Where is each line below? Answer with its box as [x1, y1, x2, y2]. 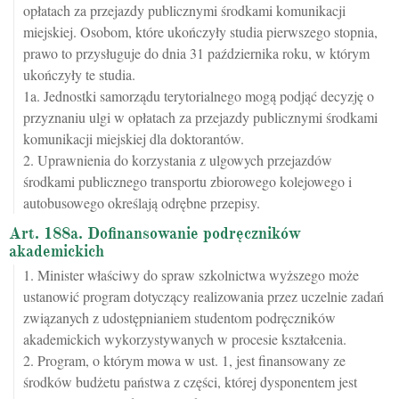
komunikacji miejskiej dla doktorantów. [23, 129, 244, 149]
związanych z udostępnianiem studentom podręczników [23, 308, 336, 328]
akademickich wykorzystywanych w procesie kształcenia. [23, 330, 346, 349]
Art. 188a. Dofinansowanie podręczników [9, 224, 301, 244]
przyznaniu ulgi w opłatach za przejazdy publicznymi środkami [23, 108, 378, 127]
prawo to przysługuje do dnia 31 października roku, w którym [23, 44, 370, 63]
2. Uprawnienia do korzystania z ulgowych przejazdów [23, 151, 332, 170]
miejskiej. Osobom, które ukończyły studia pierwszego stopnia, [23, 22, 378, 42]
